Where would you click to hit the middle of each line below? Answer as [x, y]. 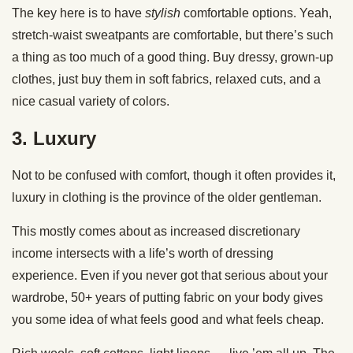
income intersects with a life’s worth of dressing [143, 253]
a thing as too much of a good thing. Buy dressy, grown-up [173, 57]
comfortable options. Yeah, [256, 13]
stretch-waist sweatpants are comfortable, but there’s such [173, 35]
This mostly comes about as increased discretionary [156, 231]
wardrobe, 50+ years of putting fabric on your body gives [167, 297]
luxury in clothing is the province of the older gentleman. [167, 197]
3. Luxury [54, 138]
